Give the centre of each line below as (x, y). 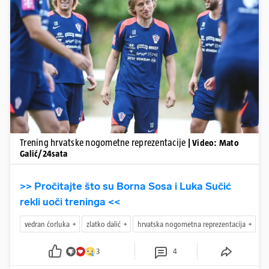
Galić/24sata (44, 154)
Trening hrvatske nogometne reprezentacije (104, 143)
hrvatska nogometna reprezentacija (192, 224)
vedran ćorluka (47, 224)
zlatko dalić (104, 224)
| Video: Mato (213, 143)
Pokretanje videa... (134, 50)
